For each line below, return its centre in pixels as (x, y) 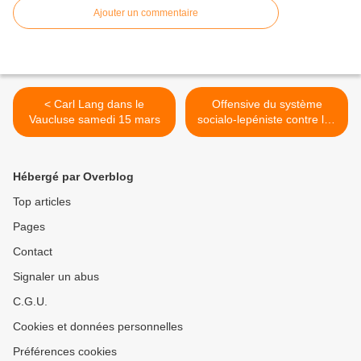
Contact (33, 252)
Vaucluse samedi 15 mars (94, 120)
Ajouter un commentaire (146, 13)
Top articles (42, 202)
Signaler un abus (56, 277)
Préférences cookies (65, 352)
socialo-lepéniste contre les (267, 120)
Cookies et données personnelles (98, 327)
